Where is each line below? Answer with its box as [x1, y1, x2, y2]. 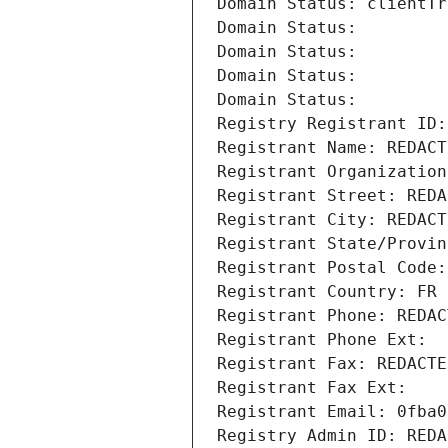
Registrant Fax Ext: [217, 378, 407, 398]
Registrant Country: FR [217, 282, 437, 302]
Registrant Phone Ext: [217, 330, 427, 350]
